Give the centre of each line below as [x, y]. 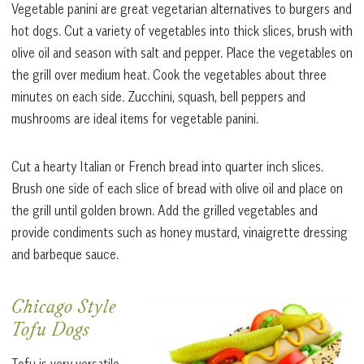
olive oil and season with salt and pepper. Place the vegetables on [182, 52]
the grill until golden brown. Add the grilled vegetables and [165, 210]
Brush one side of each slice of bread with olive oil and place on [177, 188]
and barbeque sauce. [65, 254]
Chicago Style [64, 308]
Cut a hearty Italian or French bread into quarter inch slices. [167, 166]
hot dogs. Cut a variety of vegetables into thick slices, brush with [182, 30]
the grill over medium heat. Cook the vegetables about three [169, 74]
